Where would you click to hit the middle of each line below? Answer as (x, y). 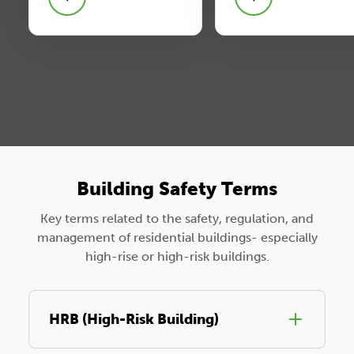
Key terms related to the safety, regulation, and (177, 218)
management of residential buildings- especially (177, 237)
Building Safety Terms (177, 188)
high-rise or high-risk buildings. (177, 256)
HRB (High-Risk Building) (134, 319)
